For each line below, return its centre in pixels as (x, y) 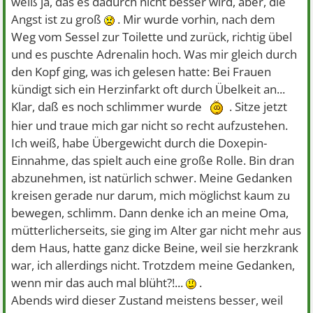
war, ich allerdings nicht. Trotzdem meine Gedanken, (153, 265)
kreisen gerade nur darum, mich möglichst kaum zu (151, 196)
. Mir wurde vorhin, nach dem (195, 19)
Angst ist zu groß (58, 19)
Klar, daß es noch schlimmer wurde (108, 107)
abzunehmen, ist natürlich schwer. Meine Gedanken (152, 178)
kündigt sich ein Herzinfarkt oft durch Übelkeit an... (148, 89)
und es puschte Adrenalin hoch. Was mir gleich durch (154, 54)
